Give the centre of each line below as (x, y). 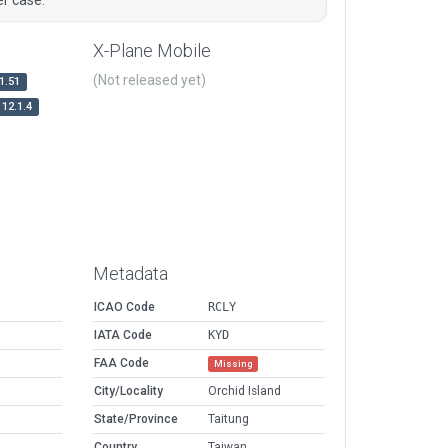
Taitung (228, 419)
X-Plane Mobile (152, 51)
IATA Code (123, 335)
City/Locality (128, 391)
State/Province (136, 419)
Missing (233, 364)
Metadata (130, 274)
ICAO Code (124, 307)
